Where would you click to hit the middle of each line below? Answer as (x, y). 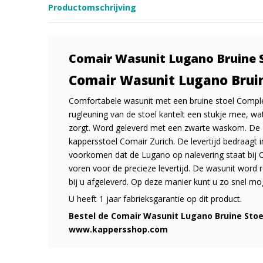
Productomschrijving (92, 7)
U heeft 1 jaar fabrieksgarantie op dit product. (155, 198)
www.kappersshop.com (118, 229)
